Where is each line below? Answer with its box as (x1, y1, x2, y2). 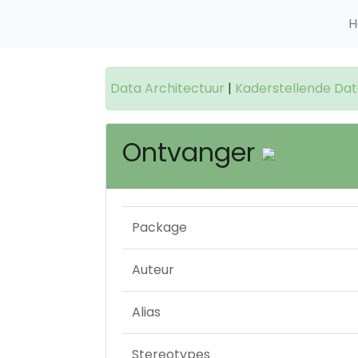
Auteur (132, 260, 174, 279)
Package (132, 217, 187, 237)
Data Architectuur (110, 79, 225, 97)
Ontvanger (122, 134, 262, 170)
